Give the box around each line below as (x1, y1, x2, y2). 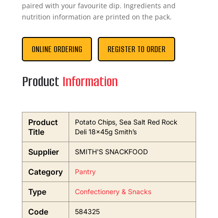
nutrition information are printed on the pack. (21, 12, 172, 21)
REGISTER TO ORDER (107, 43, 165, 55)
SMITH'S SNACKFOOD (74, 147, 148, 156)
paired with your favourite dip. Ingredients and (21, 1, 176, 10)
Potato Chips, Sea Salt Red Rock (74, 118, 178, 126)
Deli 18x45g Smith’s (74, 127, 137, 136)
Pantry (74, 167, 96, 176)
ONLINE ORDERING (31, 43, 82, 55)
